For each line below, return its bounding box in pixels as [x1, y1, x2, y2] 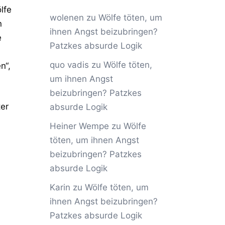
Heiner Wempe [49, 121, 109, 131]
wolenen [49, 13, 84, 23]
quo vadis [49, 60, 89, 70]
